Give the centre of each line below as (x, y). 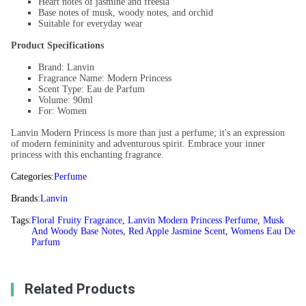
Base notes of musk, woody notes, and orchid (126, 13)
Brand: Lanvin (66, 68)
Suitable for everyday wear (91, 24)
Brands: (26, 199)
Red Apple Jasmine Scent (177, 232)
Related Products (80, 289)
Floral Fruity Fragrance (77, 221)
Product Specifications (57, 46)
